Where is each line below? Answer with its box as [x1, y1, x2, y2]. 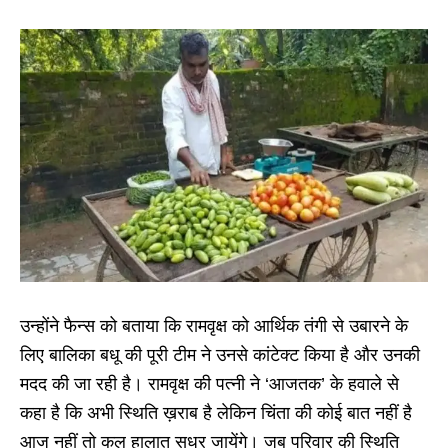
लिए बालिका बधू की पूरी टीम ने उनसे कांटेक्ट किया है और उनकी [20, 344, 420, 365]
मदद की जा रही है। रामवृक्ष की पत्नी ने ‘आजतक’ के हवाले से [20, 373, 399, 394]
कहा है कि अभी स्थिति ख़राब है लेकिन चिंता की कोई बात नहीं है [20, 402, 412, 423]
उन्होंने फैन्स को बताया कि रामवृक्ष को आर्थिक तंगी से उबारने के [20, 315, 408, 336]
